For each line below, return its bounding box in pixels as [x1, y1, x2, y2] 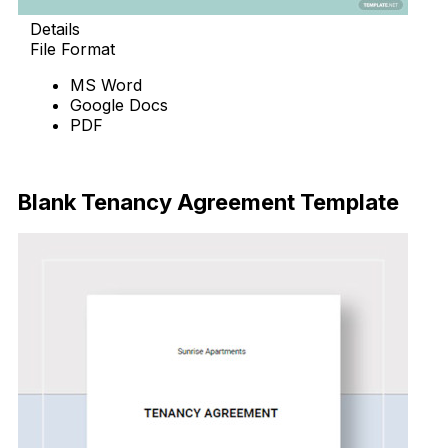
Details [30, 18, 80, 39]
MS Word [70, 74, 142, 95]
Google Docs [70, 94, 168, 115]
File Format [30, 38, 115, 59]
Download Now [30, 150, 148, 171]
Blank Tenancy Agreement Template [18, 189, 399, 216]
